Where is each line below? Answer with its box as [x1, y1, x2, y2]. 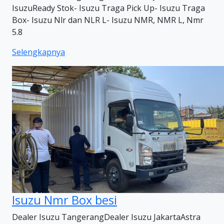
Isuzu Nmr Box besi [12, 192, 117, 208]
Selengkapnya [12, 46, 65, 57]
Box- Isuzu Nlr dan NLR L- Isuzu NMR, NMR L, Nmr [12, 14, 203, 25]
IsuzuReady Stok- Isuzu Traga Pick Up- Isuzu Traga [12, 2, 205, 13]
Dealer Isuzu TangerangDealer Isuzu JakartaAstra [12, 211, 200, 222]
